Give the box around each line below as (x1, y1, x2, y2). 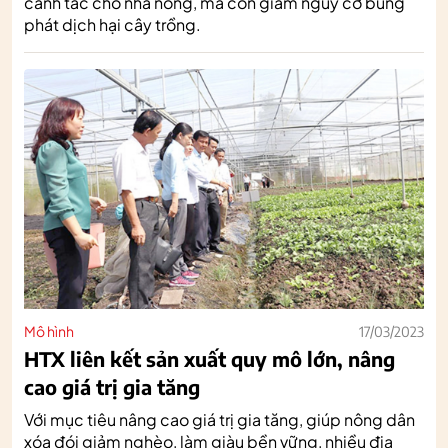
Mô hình (24, 321, 74, 340)
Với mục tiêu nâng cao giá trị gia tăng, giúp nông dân (24, 408, 415, 430)
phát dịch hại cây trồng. (24, 13, 201, 35)
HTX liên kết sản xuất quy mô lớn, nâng (24, 345, 395, 371)
